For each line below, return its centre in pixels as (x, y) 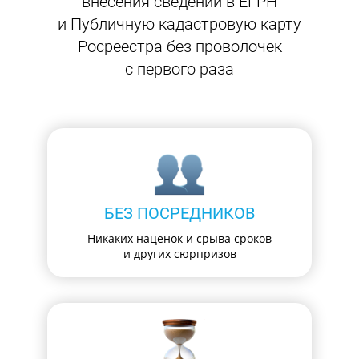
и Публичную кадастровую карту (179, 24)
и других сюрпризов (179, 254)
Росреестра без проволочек (179, 47)
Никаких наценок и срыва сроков (179, 239)
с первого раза (179, 69)
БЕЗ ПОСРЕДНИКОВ (179, 214)
